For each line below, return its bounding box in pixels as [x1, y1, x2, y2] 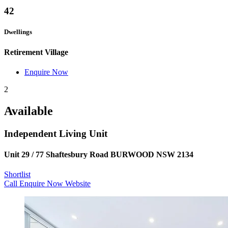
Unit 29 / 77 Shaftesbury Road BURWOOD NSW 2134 [4, 150, 193, 159]
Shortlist [4, 170, 31, 179]
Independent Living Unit [4, 128, 107, 139]
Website [65, 179, 91, 188]
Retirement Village [4, 47, 68, 56]
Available [4, 104, 53, 118]
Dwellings [4, 28, 32, 36]
